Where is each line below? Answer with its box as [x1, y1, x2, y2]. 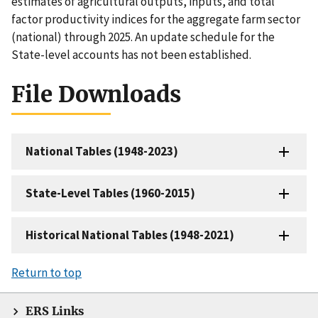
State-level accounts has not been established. [11, 47, 251, 63]
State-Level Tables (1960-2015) [26, 185, 195, 201]
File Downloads [11, 80, 181, 109]
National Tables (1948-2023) [26, 143, 178, 159]
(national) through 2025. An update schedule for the [11, 29, 275, 45]
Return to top [11, 264, 82, 280]
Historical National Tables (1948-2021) [26, 226, 234, 243]
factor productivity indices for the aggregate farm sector [11, 11, 300, 28]
